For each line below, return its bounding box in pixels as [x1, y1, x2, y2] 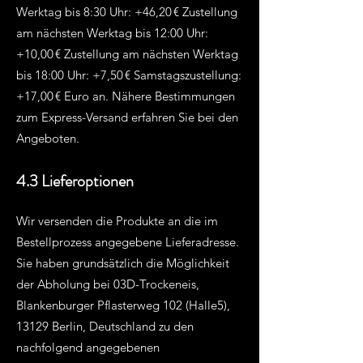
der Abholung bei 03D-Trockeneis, [16, 276, 199, 292]
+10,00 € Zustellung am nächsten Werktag [16, 46, 238, 62]
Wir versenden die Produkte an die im [16, 213, 218, 228]
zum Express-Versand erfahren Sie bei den [16, 109, 238, 125]
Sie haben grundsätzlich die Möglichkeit [16, 255, 229, 271]
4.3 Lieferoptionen [16, 169, 134, 193]
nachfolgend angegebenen [16, 340, 160, 355]
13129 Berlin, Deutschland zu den [16, 318, 194, 334]
